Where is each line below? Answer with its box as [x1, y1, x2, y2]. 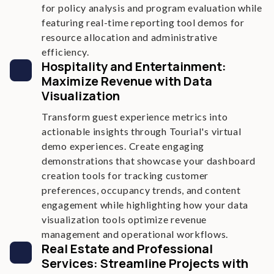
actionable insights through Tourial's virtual [42, 125, 242, 137]
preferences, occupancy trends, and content [42, 184, 241, 196]
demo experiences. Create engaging [42, 140, 205, 152]
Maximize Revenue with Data [42, 73, 212, 89]
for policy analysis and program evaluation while [42, 2, 262, 13]
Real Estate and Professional [42, 240, 213, 257]
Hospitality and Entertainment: [42, 58, 226, 75]
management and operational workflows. [42, 228, 228, 240]
